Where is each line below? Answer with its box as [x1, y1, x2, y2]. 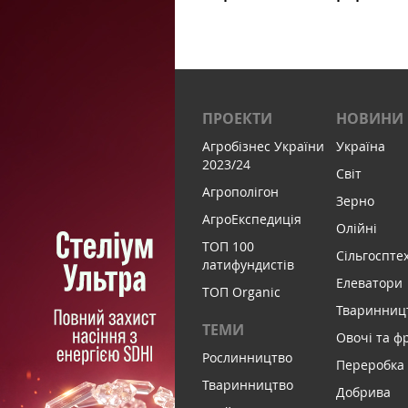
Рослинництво [202, 349, 292, 367]
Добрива [336, 383, 392, 402]
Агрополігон [202, 183, 279, 201]
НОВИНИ [336, 108, 404, 129]
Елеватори [336, 274, 403, 292]
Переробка [336, 356, 405, 374]
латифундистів [202, 256, 294, 274]
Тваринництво [202, 376, 293, 394]
